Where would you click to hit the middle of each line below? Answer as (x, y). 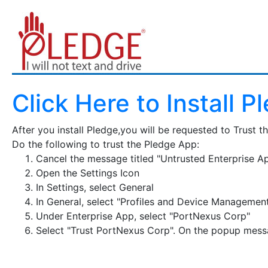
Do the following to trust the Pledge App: (106, 144)
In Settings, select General (95, 187)
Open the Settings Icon (88, 173)
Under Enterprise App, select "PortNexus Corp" (143, 216)
